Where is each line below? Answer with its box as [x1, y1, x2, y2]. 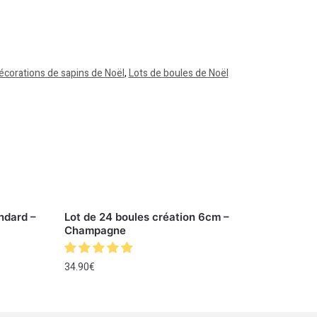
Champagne [64, 223, 126, 237]
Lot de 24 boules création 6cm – [64, 209, 229, 224]
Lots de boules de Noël [128, 65, 229, 81]
